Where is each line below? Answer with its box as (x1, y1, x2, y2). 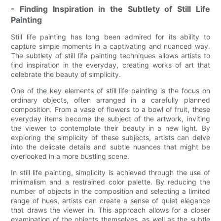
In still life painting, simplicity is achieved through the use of (11, 168, 210, 177)
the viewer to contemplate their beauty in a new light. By (11, 123, 210, 132)
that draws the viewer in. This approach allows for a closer (11, 205, 210, 214)
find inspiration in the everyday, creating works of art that (11, 60, 210, 69)
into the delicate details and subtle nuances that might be (11, 142, 210, 151)
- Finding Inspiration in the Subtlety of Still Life (11, 3, 210, 14)
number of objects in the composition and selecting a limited (11, 186, 210, 195)
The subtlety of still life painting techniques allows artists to (11, 51, 210, 60)
